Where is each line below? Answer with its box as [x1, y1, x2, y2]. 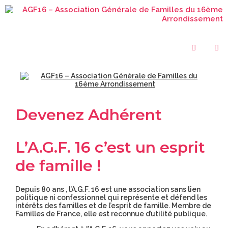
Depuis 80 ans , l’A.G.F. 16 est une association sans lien [15, 185, 201, 193]
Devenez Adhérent [15, 105, 162, 124]
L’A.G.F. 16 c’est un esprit [15, 138, 205, 157]
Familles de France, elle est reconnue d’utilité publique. [15, 210, 207, 218]
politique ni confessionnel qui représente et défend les [15, 193, 207, 202]
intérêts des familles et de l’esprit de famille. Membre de [15, 202, 211, 210]
